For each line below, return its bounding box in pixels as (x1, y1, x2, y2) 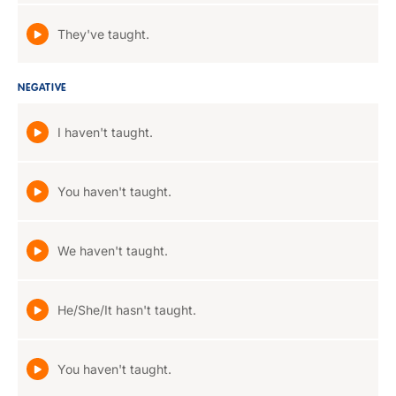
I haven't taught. (57, 125, 153, 140)
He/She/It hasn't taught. (57, 302, 196, 317)
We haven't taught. (57, 243, 168, 258)
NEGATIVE (18, 83, 67, 94)
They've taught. (57, 27, 149, 42)
